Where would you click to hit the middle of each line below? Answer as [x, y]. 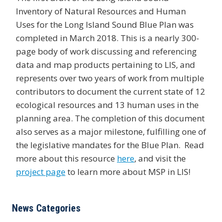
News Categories [46, 208]
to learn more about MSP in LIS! [128, 171]
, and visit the [160, 158]
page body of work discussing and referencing [106, 51]
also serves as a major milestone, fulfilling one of [111, 131]
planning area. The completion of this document [110, 118]
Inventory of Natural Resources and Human [101, 11]
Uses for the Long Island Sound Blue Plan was [105, 24]
